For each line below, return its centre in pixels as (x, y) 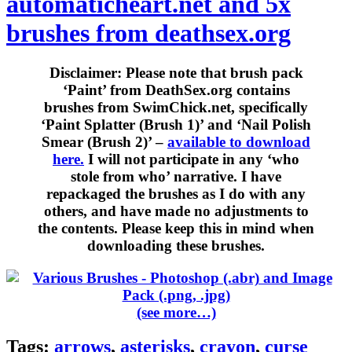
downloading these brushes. (176, 246)
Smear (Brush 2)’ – (104, 142)
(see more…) (176, 312)
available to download (239, 142)
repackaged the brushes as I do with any (176, 194)
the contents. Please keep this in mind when (176, 229)
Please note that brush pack (212, 73)
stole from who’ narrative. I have (176, 177)
